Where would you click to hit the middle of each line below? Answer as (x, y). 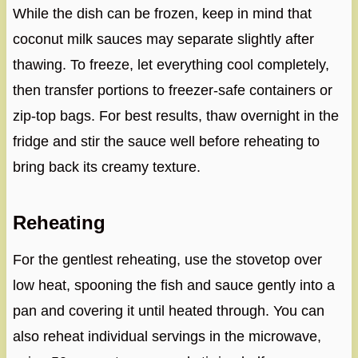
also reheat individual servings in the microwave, (167, 337)
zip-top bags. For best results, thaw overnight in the (175, 116)
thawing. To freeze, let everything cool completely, (171, 65)
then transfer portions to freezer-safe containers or (172, 91)
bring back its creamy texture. (106, 167)
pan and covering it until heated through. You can (168, 311)
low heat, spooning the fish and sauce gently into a (173, 286)
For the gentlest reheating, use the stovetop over (167, 260)
